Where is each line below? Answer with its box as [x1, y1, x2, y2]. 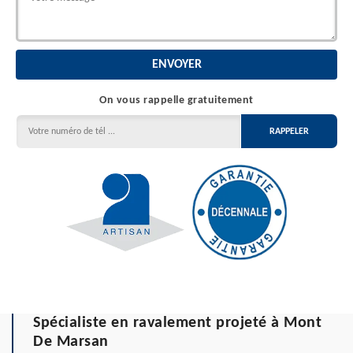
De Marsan [33, 333, 109, 350]
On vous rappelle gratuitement [99, 95, 254, 106]
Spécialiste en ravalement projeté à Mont [33, 314, 321, 331]
